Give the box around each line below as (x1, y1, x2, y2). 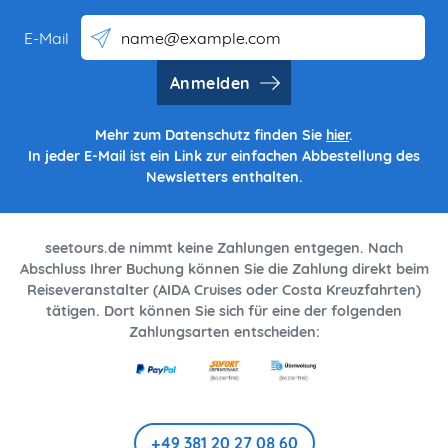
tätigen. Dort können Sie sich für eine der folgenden (46, 302, 402, 321)
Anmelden (169, 72, 251, 93)
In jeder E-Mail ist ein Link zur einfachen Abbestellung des (28, 147, 420, 166)
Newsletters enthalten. (145, 168, 303, 187)
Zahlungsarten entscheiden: (128, 323, 320, 342)
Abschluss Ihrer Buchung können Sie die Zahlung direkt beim (19, 260, 429, 279)
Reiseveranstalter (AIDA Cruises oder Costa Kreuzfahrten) (27, 281, 421, 300)
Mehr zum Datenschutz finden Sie (95, 126, 326, 145)
